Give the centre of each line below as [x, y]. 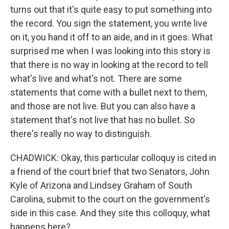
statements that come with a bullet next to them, [109, 92]
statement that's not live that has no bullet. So [102, 120]
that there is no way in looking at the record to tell [109, 65]
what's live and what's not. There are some [96, 78]
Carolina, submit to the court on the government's [110, 199]
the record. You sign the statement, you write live [109, 23]
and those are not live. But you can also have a [103, 106]
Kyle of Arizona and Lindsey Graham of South [101, 185]
